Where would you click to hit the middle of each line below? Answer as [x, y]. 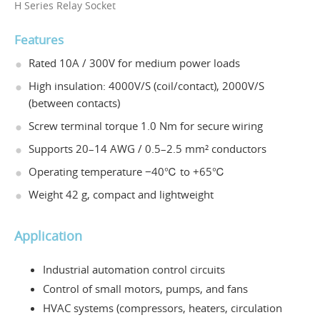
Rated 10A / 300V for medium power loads [134, 63]
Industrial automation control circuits [134, 270]
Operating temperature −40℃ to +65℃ [127, 172]
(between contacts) [74, 103]
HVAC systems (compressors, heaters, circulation [162, 308]
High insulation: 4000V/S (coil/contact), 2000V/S [146, 86]
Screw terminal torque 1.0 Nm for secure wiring [146, 126]
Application [48, 236]
